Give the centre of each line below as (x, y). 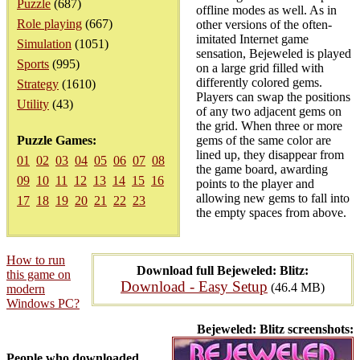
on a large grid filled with (260, 68)
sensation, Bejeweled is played (274, 53)
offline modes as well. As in (266, 10)
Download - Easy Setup (194, 286)
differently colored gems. (259, 82)
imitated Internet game (252, 39)
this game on (39, 274)
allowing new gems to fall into (273, 198)
